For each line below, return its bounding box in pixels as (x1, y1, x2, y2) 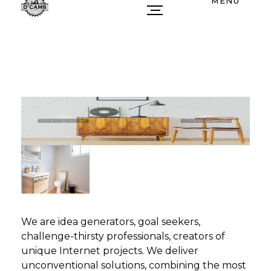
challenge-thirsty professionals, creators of (21, 230, 225, 243)
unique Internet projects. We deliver (21, 245, 198, 257)
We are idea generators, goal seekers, (21, 216, 200, 228)
